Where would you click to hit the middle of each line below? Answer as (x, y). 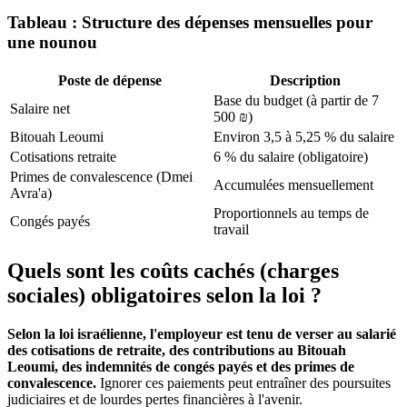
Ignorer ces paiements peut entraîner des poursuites (243, 382)
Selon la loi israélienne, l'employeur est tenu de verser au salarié (202, 333)
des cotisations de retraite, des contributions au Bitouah (177, 350)
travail (231, 229)
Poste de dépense (110, 80)
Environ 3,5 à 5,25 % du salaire (304, 136)
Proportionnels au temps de (291, 213)
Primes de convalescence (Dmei (101, 176)
